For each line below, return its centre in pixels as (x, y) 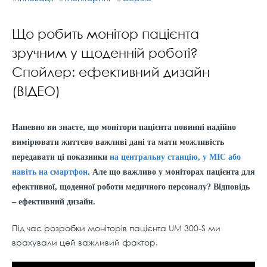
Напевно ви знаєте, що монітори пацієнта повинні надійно (124, 128)
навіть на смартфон (50, 172)
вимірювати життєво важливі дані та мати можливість (118, 142)
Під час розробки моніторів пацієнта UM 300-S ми (116, 228)
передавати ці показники (61, 157)
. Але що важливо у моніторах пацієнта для (171, 172)
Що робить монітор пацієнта (105, 34)
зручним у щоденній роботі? (105, 53)
